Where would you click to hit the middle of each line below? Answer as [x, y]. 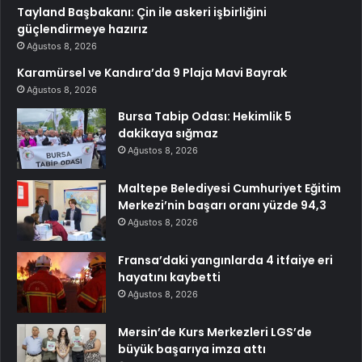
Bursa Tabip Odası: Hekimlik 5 [205, 116]
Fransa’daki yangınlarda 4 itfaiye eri [225, 260]
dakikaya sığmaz [168, 133]
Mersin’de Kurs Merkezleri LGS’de [215, 332]
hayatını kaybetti [169, 277]
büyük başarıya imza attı [192, 349]
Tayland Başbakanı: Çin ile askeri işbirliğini [142, 12]
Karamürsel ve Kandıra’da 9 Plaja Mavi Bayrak [152, 72]
